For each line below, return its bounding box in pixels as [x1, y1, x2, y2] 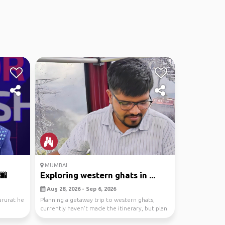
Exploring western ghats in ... [40, 170, 155, 180]
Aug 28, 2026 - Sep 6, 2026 [45, 186, 116, 192]
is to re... [40, 213, 64, 220]
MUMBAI [43, 162, 67, 168]
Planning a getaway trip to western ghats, [40, 196, 155, 203]
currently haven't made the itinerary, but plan [40, 205, 167, 211]
